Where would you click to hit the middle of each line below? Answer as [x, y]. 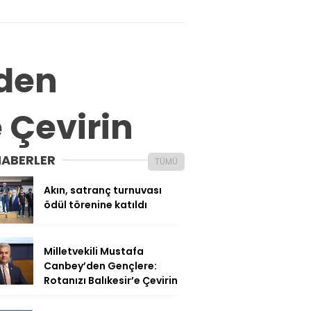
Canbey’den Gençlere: [100, 266]
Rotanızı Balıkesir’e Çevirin [111, 280]
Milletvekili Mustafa [94, 251]
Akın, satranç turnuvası [103, 190]
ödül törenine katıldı [95, 204]
